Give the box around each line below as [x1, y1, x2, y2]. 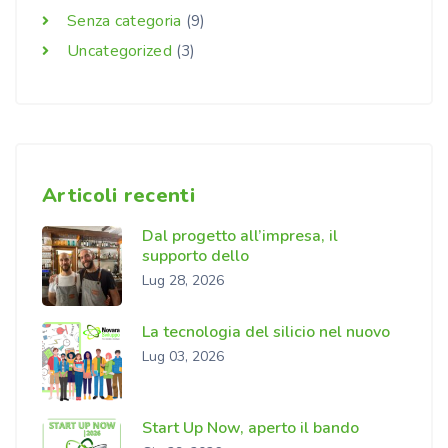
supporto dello [142, 245, 249, 268]
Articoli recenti [42, 182, 195, 210]
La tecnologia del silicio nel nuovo [142, 321, 390, 344]
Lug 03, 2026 [142, 347, 224, 367]
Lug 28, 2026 [142, 271, 224, 291]
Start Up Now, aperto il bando [142, 417, 359, 440]
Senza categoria [67, 10, 182, 33]
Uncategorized [67, 40, 172, 63]
